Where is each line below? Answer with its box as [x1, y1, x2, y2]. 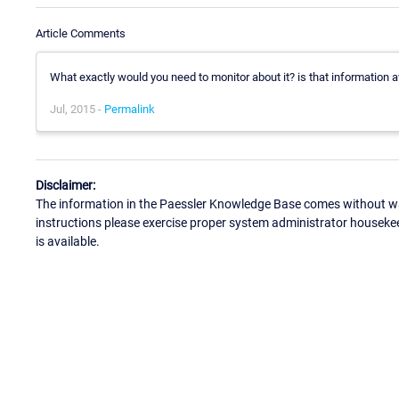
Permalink [104, 102, 155, 116]
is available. [36, 234, 100, 249]
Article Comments [36, 26, 126, 40]
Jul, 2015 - [50, 102, 104, 116]
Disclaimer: [36, 178, 95, 193]
